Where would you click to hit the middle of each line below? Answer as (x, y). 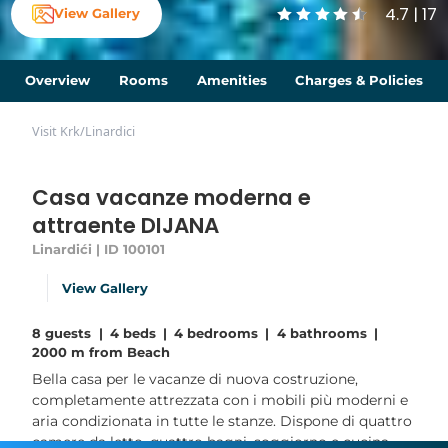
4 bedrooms (216, 333)
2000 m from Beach (101, 352)
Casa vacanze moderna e (172, 198)
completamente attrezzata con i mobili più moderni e (220, 400)
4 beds (132, 333)
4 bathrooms (321, 333)
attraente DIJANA (126, 226)
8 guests (62, 333)
